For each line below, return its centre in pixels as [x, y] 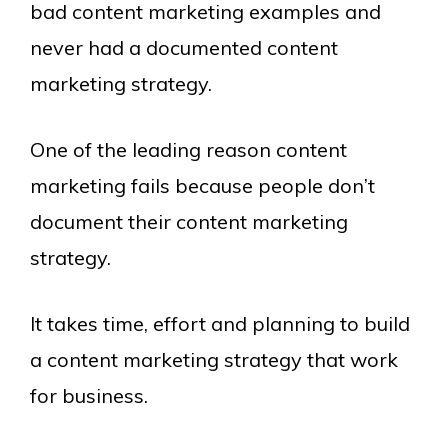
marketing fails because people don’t [202, 186]
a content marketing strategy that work [214, 360]
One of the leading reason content [188, 150]
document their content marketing [189, 222]
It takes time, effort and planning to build [220, 324]
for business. [89, 396]
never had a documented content [184, 48]
